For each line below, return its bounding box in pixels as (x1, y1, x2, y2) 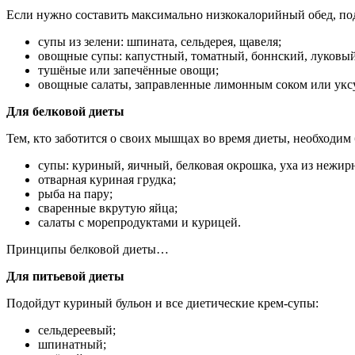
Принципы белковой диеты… (6, 242, 169, 256)
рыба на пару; (38, 186, 113, 200)
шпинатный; (38, 337, 106, 351)
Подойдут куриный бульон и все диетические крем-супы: (6, 296, 319, 310)
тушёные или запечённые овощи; (38, 63, 219, 77)
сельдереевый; (38, 323, 116, 337)
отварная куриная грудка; (38, 172, 176, 186)
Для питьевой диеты (6, 269, 124, 283)
